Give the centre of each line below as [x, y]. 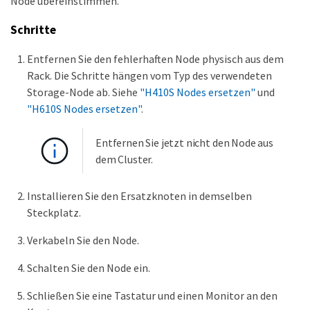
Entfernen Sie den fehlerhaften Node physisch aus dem [155, 59]
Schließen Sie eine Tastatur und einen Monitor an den [152, 296]
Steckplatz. [54, 213]
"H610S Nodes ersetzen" [84, 109]
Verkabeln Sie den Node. [83, 240]
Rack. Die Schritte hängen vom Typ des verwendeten [149, 76]
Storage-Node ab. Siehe [83, 92]
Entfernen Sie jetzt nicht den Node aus [184, 143]
